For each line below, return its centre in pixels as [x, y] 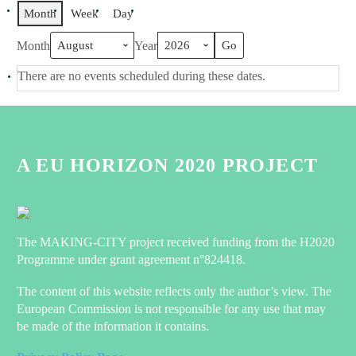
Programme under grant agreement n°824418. [131, 260]
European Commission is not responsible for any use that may [171, 308]
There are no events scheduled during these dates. [141, 76]
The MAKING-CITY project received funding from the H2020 [176, 242]
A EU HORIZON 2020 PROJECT [167, 166]
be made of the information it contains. [113, 326]
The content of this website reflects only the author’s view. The [174, 291]
